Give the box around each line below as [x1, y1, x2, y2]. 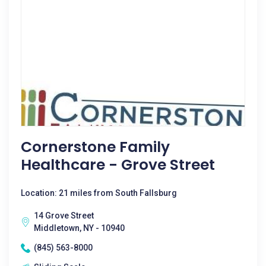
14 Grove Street [34, 211, 94, 220]
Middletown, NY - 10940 [34, 223, 125, 233]
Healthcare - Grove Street [21, 154, 215, 175]
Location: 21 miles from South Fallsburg [21, 188, 177, 198]
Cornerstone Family [21, 137, 170, 157]
